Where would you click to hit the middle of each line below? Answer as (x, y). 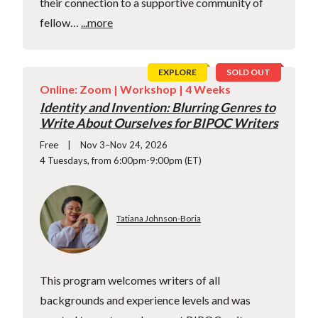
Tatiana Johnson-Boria (159, 219)
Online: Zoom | (80, 89)
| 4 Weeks (204, 89)
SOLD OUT (248, 72)
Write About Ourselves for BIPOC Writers (159, 122)
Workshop (148, 89)
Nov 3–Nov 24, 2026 (124, 144)
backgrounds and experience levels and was (145, 300)
